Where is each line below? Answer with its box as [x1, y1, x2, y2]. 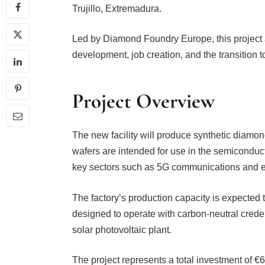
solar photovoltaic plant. [72, 224, 172, 235]
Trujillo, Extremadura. [72, 3, 164, 14]
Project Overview [72, 88, 215, 114]
